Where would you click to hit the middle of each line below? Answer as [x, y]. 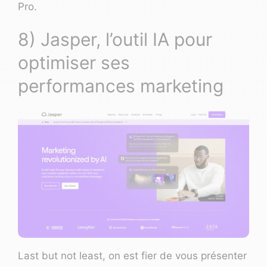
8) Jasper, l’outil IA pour [115, 40]
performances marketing [121, 86]
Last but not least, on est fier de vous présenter [132, 256]
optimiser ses [74, 63]
